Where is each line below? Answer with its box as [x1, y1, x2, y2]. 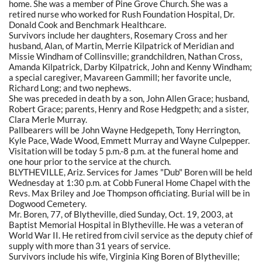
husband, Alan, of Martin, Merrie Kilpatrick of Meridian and [9, 40, 234, 51]
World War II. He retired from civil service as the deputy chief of [9, 229, 253, 240]
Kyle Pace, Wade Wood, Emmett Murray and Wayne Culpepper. [9, 135, 250, 146]
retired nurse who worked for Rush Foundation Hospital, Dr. [9, 8, 235, 19]
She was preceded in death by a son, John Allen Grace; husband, [9, 92, 249, 104]
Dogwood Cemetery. [9, 198, 87, 209]
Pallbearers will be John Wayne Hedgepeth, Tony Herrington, [9, 124, 240, 135]
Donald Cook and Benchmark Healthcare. [9, 19, 166, 30]
